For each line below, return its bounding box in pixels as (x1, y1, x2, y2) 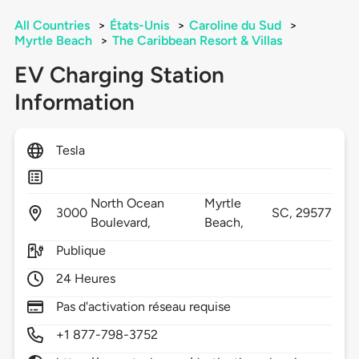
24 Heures (55, 271, 116, 287)
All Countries (14, 18, 90, 34)
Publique (55, 243, 107, 259)
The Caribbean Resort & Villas (111, 33, 282, 49)
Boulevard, (90, 215, 155, 231)
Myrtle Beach (14, 33, 92, 49)
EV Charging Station (14, 61, 224, 89)
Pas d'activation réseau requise (55, 299, 232, 315)
